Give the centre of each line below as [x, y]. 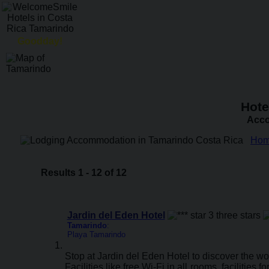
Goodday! [40, 41]
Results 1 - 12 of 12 [83, 173]
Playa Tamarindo [96, 234]
